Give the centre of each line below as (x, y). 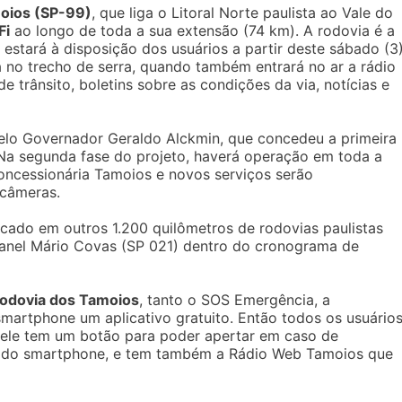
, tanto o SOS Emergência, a (235, 300)
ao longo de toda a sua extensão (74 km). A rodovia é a (202, 31)
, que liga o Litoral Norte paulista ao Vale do (242, 13)
